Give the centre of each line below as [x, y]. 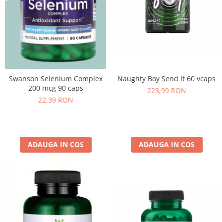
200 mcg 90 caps [55, 88]
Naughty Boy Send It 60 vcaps [166, 79]
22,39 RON [55, 100]
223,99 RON [166, 91]
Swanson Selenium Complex [55, 79]
